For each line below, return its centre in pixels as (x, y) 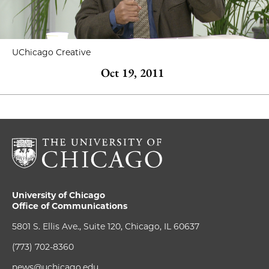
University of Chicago (59, 195)
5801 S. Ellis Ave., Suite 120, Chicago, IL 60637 (106, 226)
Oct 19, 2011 (132, 73)
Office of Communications (70, 206)
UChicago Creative (51, 52)
